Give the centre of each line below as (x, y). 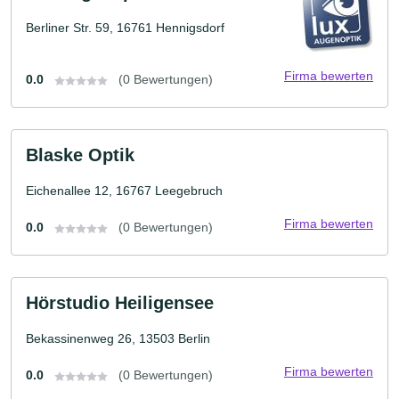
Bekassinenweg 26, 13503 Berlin (118, 339)
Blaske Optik (80, 155)
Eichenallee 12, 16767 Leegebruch (124, 191)
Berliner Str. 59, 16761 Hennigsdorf (125, 28)
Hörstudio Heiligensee (120, 303)
